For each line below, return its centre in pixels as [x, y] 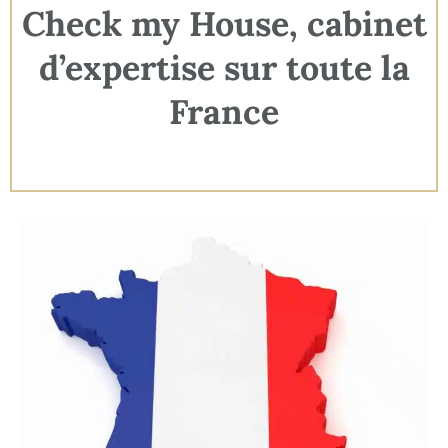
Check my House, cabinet [224, 23]
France [224, 111]
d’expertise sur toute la [224, 67]
